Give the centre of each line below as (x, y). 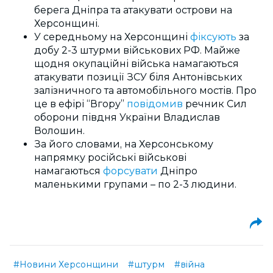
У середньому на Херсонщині (111, 37)
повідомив (154, 104)
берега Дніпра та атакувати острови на (133, 10)
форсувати (130, 171)
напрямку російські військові (110, 157)
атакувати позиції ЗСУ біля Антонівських (138, 77)
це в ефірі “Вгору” (79, 104)
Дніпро (178, 171)
